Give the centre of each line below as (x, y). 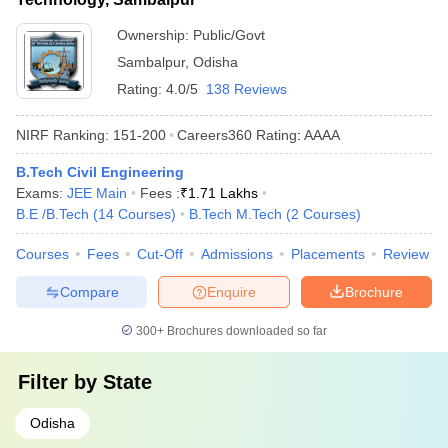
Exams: (41, 193)
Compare (89, 291)
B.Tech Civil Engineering (100, 172)
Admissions (237, 254)
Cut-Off (160, 254)
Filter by (60, 382)
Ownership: (155, 35)
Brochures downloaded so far (245, 331)
